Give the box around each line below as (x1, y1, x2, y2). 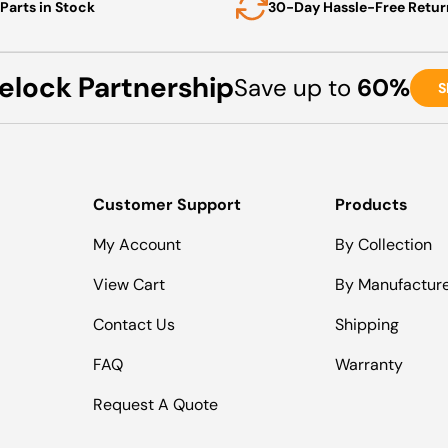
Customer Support (93, 193, 242, 215)
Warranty (334, 353, 403, 375)
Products (334, 193, 408, 215)
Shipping (334, 313, 399, 335)
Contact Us (93, 313, 176, 335)
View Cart (93, 273, 166, 295)
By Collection (334, 233, 432, 255)
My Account (93, 233, 182, 255)
